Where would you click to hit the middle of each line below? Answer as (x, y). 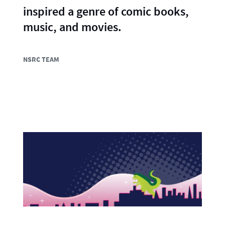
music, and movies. (72, 27)
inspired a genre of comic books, (106, 11)
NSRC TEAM (41, 59)
